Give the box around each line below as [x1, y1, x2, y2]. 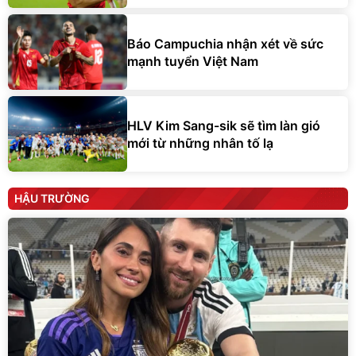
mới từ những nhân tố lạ [127, 134, 273, 151]
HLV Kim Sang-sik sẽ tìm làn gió [127, 117, 320, 133]
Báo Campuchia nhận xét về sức [127, 35, 323, 52]
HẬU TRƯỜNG [14, 192, 90, 206]
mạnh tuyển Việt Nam [127, 52, 258, 69]
